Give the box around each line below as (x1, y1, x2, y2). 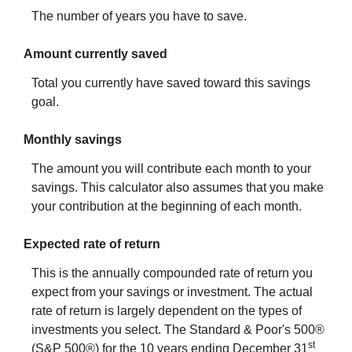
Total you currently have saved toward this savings (31, 76, 310, 90)
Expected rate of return (24, 237, 160, 251)
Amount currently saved (24, 47, 167, 61)
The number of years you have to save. (31, 9, 247, 23)
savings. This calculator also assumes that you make (31, 181, 324, 195)
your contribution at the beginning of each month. (31, 200, 302, 214)
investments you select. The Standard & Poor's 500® (31, 323, 324, 337)
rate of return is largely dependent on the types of (31, 304, 302, 318)
